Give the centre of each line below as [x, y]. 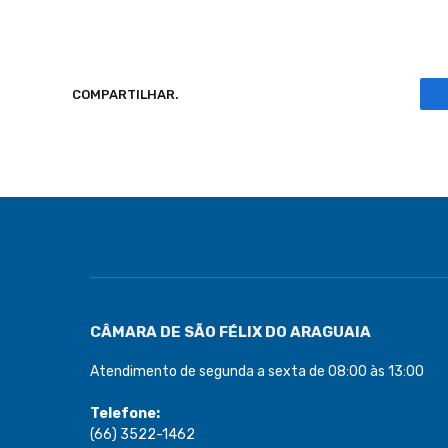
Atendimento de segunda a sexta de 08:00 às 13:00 [257, 371]
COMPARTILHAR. [125, 94]
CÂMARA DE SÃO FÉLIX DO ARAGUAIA [230, 332]
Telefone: [125, 413]
